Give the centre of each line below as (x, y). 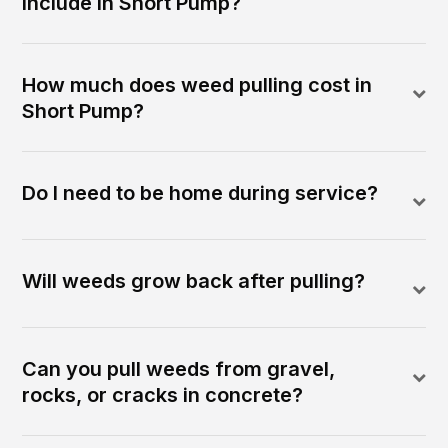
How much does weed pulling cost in (197, 85)
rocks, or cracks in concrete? (163, 395)
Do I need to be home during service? (200, 193)
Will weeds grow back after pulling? (194, 281)
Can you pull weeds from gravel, (179, 369)
